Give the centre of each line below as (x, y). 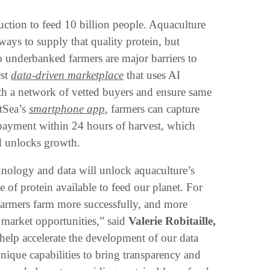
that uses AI (152, 75)
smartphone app (67, 108)
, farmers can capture (152, 108)
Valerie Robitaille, (172, 221)
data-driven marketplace (67, 75)
